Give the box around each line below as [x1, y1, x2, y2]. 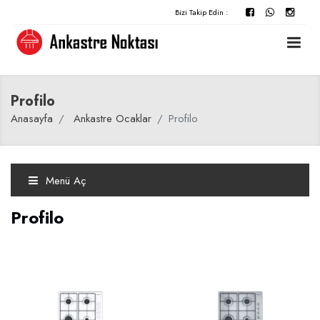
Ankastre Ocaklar [74, 111, 151, 126]
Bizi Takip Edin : [175, 6, 228, 18]
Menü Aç [42, 173, 86, 189]
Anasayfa [11, 111, 53, 126]
